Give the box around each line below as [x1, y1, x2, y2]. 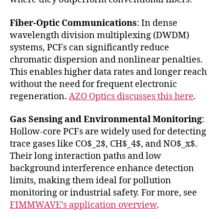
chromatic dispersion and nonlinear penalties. [10, 54, 203, 66]
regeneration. [10, 90, 69, 102]
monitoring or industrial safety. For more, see [10, 187, 197, 199]
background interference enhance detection [10, 163, 194, 175]
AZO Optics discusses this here [69, 90, 194, 102]
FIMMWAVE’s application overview [10, 199, 157, 211]
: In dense [137, 17, 177, 29]
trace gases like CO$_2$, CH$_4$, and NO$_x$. [10, 138, 197, 150]
